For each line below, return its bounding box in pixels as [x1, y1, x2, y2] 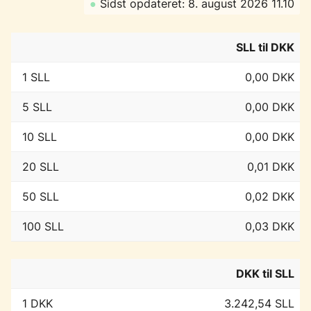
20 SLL [22, 159, 59, 174]
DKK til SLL [236, 267, 294, 281]
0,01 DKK [247, 159, 294, 174]
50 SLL [22, 189, 59, 203]
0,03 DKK [245, 219, 294, 233]
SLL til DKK [236, 40, 294, 54]
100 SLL [22, 219, 64, 233]
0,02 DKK [245, 189, 294, 203]
